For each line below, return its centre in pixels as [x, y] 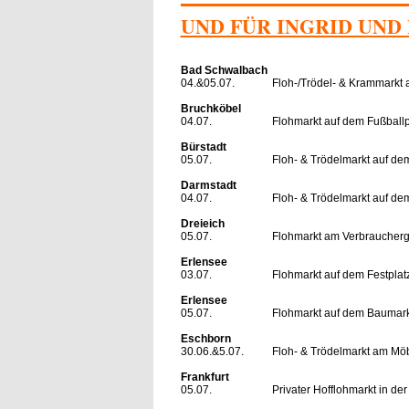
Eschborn [205, 338]
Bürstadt [203, 147]
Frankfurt [204, 377]
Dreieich [202, 223]
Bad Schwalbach [224, 70]
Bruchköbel [210, 108]
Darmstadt [208, 185]
